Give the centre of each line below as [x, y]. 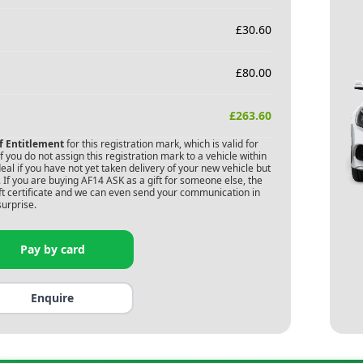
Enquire [53, 298]
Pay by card [52, 249]
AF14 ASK [102, 180]
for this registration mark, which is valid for [161, 144]
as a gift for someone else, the [193, 180]
